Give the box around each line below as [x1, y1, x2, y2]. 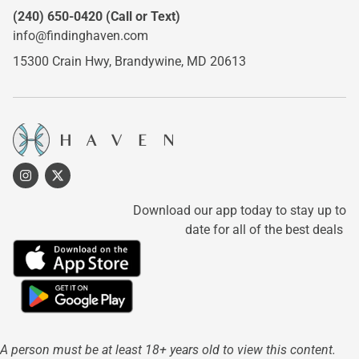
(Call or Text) [103, 9, 180, 25]
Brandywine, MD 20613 [115, 54, 246, 70]
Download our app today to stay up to [133, 203, 346, 219]
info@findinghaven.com [13, 28, 148, 44]
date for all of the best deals [185, 222, 346, 238]
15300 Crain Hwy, [13, 54, 115, 70]
